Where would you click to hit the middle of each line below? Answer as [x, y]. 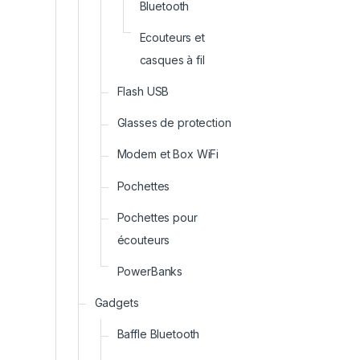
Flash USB [143, 91]
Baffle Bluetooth [158, 334]
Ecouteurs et [172, 37]
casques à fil [172, 59]
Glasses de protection [174, 123]
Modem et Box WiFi [168, 154]
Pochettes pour [157, 217]
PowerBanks [150, 271]
